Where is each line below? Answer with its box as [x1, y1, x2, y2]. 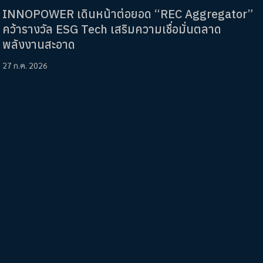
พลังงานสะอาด [2, 36, 75, 53]
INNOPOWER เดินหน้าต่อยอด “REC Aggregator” [2, 6, 253, 22]
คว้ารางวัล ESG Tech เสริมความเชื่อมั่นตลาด [2, 21, 221, 38]
